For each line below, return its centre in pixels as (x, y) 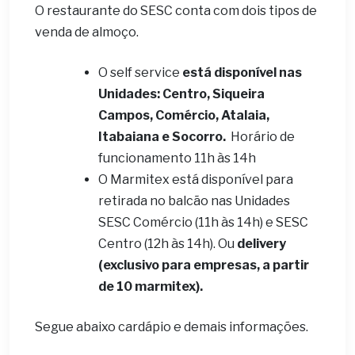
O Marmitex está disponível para (196, 179)
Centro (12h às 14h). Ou (168, 244)
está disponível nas (242, 73)
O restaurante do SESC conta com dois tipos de (176, 11)
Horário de (261, 137)
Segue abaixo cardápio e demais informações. (173, 327)
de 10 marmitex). (151, 286)
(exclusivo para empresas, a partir (204, 265)
